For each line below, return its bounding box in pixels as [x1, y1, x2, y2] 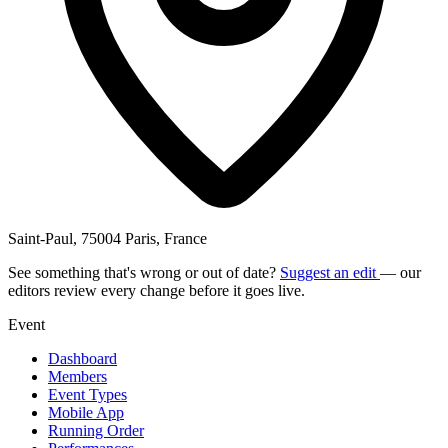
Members [48, 367, 107, 385]
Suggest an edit [280, 263, 380, 281]
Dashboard [48, 349, 117, 367]
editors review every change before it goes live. [8, 281, 305, 299]
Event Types [48, 385, 127, 403]
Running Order [48, 421, 144, 439]
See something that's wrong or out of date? [8, 263, 280, 281]
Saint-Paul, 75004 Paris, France [8, 229, 207, 247]
